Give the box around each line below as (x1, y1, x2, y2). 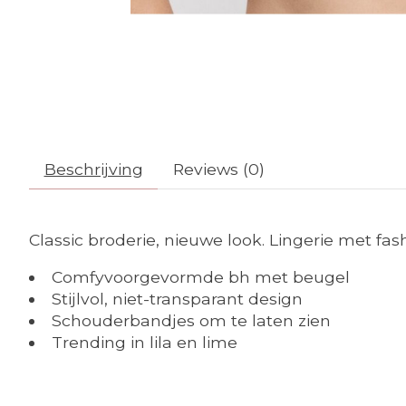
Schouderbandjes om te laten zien (51, 310, 331, 330)
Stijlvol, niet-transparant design (51, 288, 303, 308)
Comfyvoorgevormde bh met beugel (51, 266, 350, 286)
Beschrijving (43, 159, 143, 179)
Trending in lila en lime (51, 332, 237, 352)
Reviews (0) (172, 159, 265, 179)
